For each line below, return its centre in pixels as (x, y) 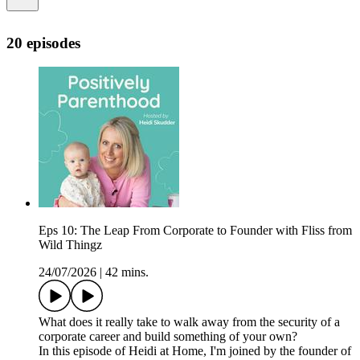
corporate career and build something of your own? (168, 337)
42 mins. (127, 272)
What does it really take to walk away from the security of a (189, 322)
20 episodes (43, 43)
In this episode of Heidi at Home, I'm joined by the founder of (195, 351)
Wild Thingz (70, 245)
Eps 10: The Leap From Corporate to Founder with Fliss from (195, 231)
